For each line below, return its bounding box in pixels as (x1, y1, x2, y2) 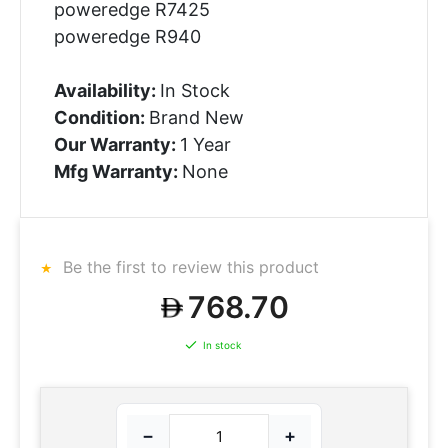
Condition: (53, 106, 149, 128)
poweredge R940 (53, 25, 201, 47)
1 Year (179, 133, 231, 155)
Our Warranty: (53, 133, 180, 155)
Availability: (53, 79, 160, 101)
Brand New (148, 106, 244, 128)
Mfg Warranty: (53, 160, 182, 182)
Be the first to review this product (58, 257, 319, 277)
